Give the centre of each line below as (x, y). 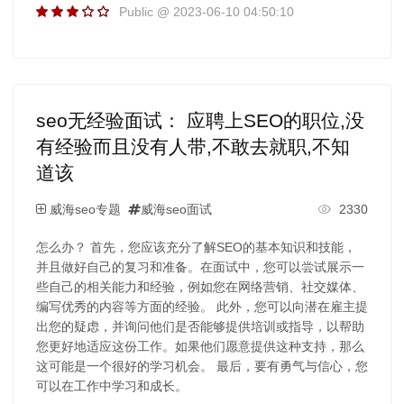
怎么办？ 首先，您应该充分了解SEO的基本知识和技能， (196, 247)
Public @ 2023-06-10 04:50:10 (206, 11)
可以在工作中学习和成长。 (111, 386)
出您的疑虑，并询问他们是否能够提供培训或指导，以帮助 (200, 326)
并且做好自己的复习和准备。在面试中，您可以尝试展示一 (200, 266)
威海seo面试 (176, 209)
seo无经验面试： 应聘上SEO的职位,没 (200, 120)
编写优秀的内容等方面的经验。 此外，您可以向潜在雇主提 (202, 306)
